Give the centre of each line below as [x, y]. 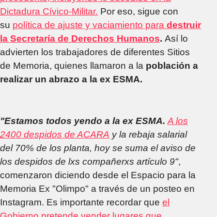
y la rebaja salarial [148, 134]
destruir [184, 25]
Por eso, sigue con [138, 11]
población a [172, 65]
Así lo [175, 38]
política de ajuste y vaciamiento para [90, 25]
